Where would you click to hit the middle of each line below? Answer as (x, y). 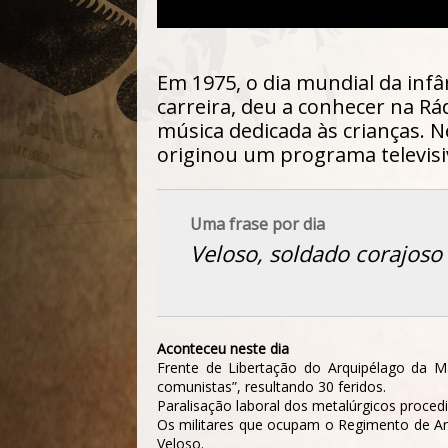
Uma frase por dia (257, 224)
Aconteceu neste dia (223, 349)
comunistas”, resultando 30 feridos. (271, 387)
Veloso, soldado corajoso (316, 253)
